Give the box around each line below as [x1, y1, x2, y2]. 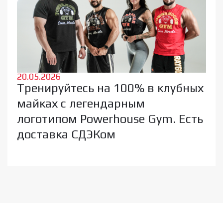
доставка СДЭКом [17, 127, 116, 141]
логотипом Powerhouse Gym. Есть [17, 111, 204, 125]
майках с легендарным [17, 96, 145, 110]
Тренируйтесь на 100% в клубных [17, 81, 204, 95]
